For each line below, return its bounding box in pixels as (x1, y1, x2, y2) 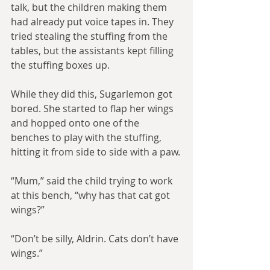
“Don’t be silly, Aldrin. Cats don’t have (11, 232, 181, 246)
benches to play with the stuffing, (11, 131, 164, 145)
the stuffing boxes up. (11, 58, 110, 72)
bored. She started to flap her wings (11, 102, 176, 116)
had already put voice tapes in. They (11, 15, 176, 29)
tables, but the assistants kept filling (11, 44, 176, 58)
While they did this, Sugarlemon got (11, 87, 175, 101)
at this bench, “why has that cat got (11, 189, 172, 202)
